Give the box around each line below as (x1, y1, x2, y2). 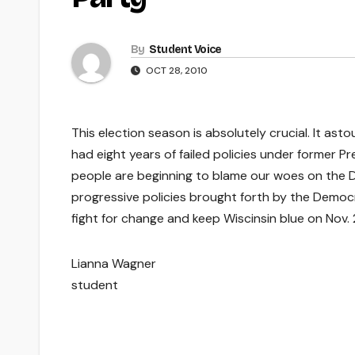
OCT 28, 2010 (143, 63, 208, 77)
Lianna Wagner (71, 254, 156, 272)
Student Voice (148, 42, 222, 56)
